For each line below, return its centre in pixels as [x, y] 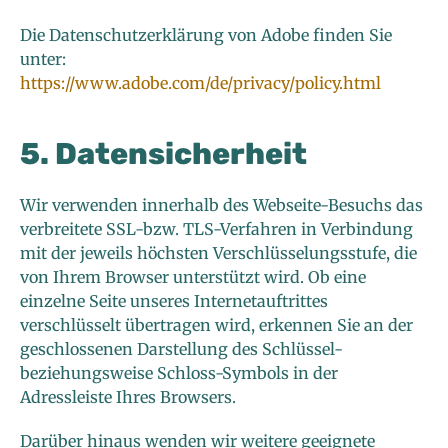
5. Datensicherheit [163, 154]
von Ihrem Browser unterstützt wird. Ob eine [193, 277]
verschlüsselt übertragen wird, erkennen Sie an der [216, 325]
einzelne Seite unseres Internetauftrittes [174, 301]
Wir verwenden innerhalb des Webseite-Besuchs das [221, 205]
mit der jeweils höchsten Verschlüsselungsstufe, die [218, 253]
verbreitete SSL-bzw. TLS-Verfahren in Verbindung [216, 229]
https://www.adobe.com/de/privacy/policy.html [200, 83]
